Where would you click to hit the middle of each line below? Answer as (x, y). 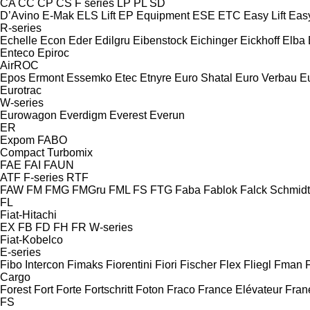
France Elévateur (240, 289)
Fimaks (85, 264)
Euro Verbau (266, 77)
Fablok (220, 190)
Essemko (89, 77)
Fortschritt (109, 289)
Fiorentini (129, 264)
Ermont (46, 77)
